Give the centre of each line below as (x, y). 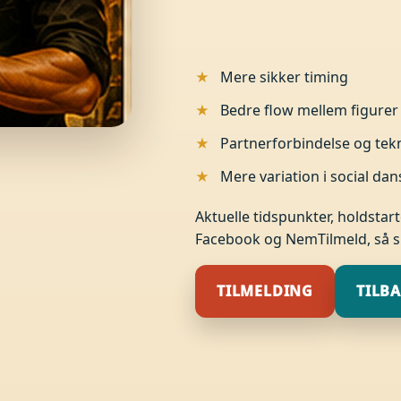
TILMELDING (264, 290)
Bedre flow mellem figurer (309, 110)
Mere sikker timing (284, 77)
